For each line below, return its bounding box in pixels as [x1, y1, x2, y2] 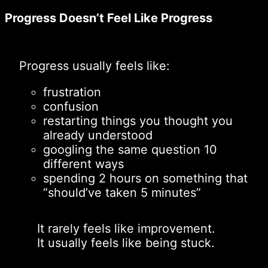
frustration [43, 84, 101, 99]
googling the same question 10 [43, 142, 217, 157]
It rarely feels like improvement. [37, 221, 216, 236]
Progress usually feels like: [19, 58, 170, 73]
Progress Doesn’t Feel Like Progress [5, 10, 212, 25]
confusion [43, 99, 99, 114]
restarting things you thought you [43, 113, 233, 128]
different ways [43, 156, 124, 171]
